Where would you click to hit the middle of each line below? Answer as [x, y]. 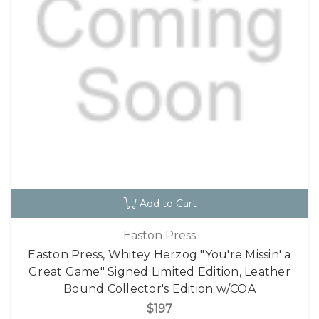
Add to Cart [168, 204]
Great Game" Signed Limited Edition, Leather [159, 272]
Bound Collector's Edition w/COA [159, 289]
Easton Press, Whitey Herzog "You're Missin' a [159, 255]
